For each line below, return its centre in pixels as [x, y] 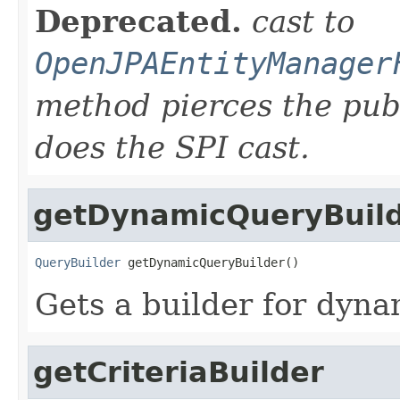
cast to [303, 21]
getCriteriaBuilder [179, 372]
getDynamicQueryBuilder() [210, 262]
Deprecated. [138, 21]
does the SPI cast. [172, 147]
